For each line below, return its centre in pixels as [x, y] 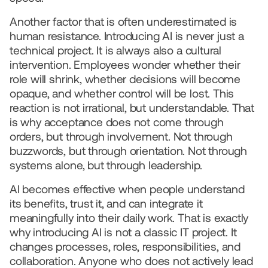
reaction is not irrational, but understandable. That [132, 108]
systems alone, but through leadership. [106, 165]
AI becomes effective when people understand [127, 189]
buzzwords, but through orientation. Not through [128, 151]
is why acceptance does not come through [117, 122]
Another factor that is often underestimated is [124, 22]
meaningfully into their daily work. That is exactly [129, 218]
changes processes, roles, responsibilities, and [125, 246]
